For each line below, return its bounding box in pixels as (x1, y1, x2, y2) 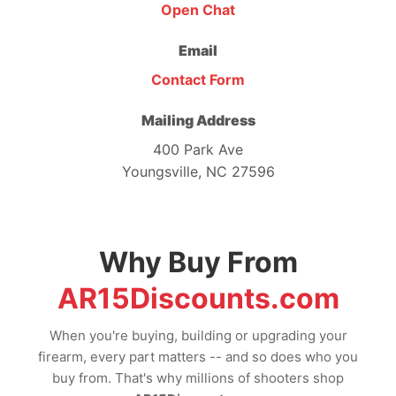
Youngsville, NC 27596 (121, 162, 275, 180)
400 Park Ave (153, 140, 243, 158)
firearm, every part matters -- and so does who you (38, 347, 358, 365)
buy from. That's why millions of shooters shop (52, 369, 344, 386)
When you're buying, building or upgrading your (49, 326, 347, 344)
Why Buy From (98, 244, 298, 279)
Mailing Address (141, 110, 255, 129)
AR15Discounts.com (57, 280, 339, 316)
